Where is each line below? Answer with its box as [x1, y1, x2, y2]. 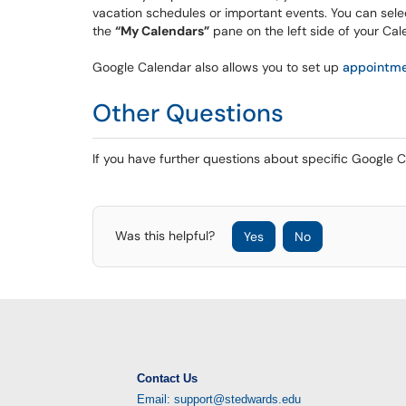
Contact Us [137, 372, 198, 385]
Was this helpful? [115, 227, 218, 244]
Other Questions [92, 97, 284, 129]
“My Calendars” [115, 23, 209, 39]
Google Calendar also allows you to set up [92, 59, 343, 75]
